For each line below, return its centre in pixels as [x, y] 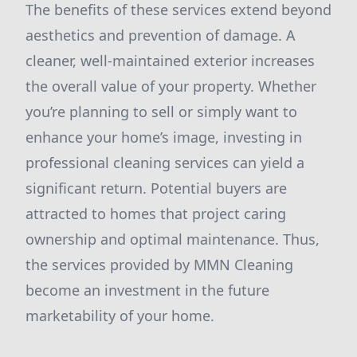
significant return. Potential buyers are [156, 188]
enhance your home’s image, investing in [164, 137]
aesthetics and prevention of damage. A [161, 35]
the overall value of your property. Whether [171, 86]
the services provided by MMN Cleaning [159, 265]
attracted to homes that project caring [156, 214]
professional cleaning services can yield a [165, 163]
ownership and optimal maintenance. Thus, [173, 239]
